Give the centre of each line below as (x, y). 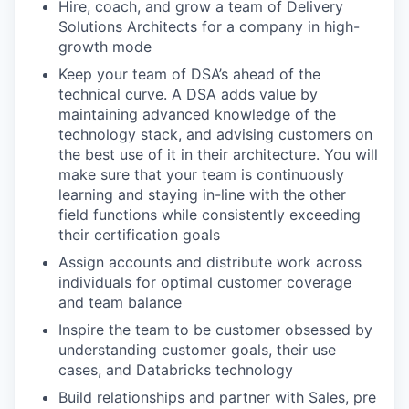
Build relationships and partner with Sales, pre (217, 397)
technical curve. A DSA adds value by (188, 94)
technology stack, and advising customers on (215, 134)
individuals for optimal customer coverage (205, 282)
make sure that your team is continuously (201, 174)
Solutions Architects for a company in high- (209, 26)
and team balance (120, 302)
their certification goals (139, 235)
